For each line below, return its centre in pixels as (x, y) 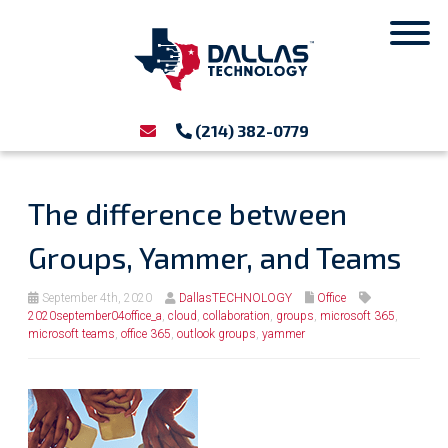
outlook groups (216, 334)
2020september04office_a (95, 316)
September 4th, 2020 (95, 298)
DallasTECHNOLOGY (235, 298)
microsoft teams (71, 334)
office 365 (146, 334)
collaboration (236, 316)
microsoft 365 (357, 316)
